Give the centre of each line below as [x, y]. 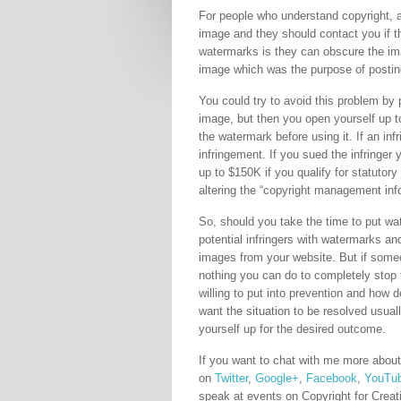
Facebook [332, 378]
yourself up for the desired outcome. [292, 329]
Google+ [277, 378]
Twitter [231, 378]
